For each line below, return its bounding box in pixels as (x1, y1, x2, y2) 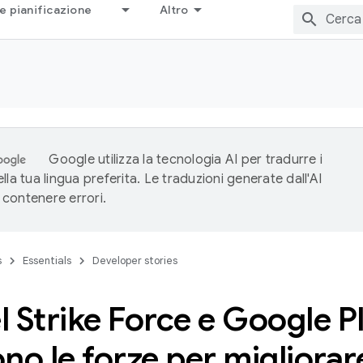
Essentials (23, 254, 71, 267)
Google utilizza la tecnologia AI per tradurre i (49, 152, 322, 168)
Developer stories (92, 254, 177, 267)
